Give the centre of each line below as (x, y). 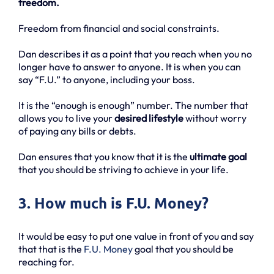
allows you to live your (66, 118)
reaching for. (46, 261)
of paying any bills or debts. (77, 131)
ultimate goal (218, 156)
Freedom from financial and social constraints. (119, 28)
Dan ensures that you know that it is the (104, 156)
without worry (215, 118)
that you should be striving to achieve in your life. (124, 169)
